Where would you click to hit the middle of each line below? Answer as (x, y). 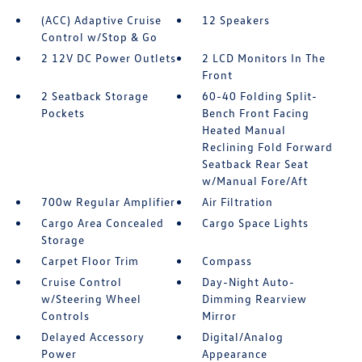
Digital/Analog (243, 337)
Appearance (235, 354)
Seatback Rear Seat (256, 164)
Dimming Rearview (255, 299)
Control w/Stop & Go (99, 37)
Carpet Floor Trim (90, 261)
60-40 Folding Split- (260, 96)
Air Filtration (238, 202)
